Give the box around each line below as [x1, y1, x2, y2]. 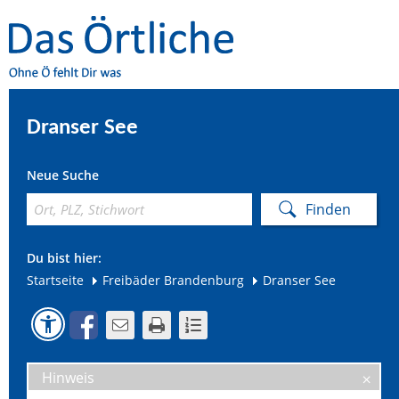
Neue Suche [27, 167, 99, 183]
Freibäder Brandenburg [102, 272, 244, 289]
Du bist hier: [27, 249, 102, 266]
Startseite [27, 272, 84, 289]
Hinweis [42, 368, 94, 387]
